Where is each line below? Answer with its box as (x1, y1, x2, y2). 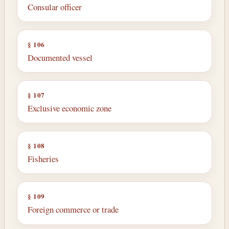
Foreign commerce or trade (28, 203, 119, 215)
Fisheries (28, 152, 59, 165)
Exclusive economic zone (28, 102, 111, 114)
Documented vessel (28, 51, 93, 63)
